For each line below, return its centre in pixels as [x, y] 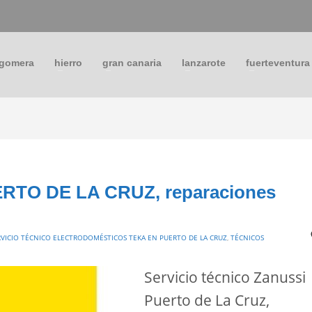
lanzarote [203, 62]
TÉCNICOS [247, 237]
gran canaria [132, 62]
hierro [68, 62]
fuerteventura [278, 62]
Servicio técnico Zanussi [225, 277]
